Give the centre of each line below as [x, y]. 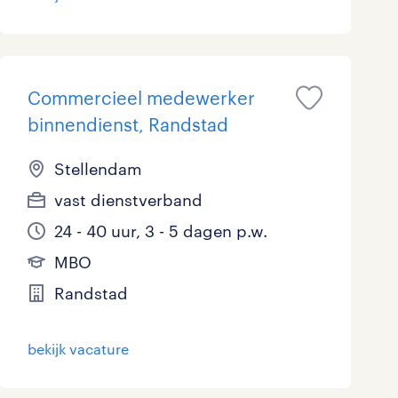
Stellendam [98, 169]
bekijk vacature [78, 349]
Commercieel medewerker [141, 98]
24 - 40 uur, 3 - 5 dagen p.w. [160, 231]
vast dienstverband [128, 200]
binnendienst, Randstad [127, 124]
